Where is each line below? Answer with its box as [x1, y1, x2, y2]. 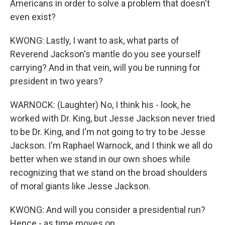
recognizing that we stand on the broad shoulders [10, 167, 207, 178]
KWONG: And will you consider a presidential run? [10, 204, 205, 215]
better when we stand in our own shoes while [10, 154, 190, 164]
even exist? [10, 12, 56, 22]
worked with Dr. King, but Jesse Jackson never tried [10, 113, 215, 124]
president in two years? [10, 76, 103, 86]
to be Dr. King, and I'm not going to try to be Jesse [10, 127, 205, 137]
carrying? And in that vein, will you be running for [10, 62, 200, 73]
